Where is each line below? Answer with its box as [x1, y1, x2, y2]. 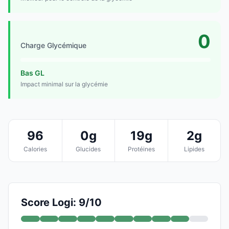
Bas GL [20, 68, 44, 77]
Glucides [76, 145, 101, 153]
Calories [23, 145, 47, 153]
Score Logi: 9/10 [21, 196, 102, 209]
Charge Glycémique [20, 40, 86, 50]
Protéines [127, 145, 155, 153]
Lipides [184, 145, 204, 153]
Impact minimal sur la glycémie [20, 80, 108, 88]
